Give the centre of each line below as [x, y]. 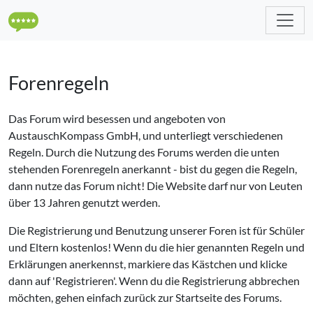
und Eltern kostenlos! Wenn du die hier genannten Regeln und [156, 247]
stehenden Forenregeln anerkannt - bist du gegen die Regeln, [153, 169]
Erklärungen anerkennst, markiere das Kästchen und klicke [148, 264]
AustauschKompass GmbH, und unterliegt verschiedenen [146, 135]
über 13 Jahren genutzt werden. [84, 202]
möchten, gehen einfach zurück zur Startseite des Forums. [145, 297]
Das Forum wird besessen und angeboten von [117, 118]
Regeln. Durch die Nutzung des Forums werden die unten [144, 152]
